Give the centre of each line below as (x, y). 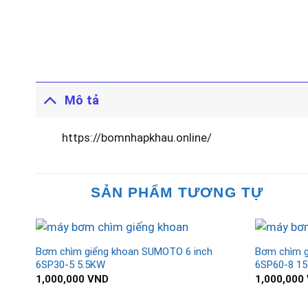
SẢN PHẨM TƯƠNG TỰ (177, 192)
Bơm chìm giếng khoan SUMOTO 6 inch (124, 252)
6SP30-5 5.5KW (70, 265)
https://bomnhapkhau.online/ (137, 137)
